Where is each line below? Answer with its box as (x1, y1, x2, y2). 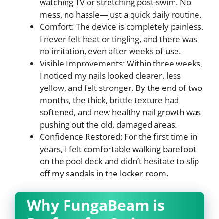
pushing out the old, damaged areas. (40, 118, 177, 130)
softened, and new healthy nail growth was (40, 106, 201, 118)
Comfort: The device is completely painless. (40, 21, 203, 32)
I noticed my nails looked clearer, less (40, 69, 181, 81)
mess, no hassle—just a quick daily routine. (40, 8, 201, 20)
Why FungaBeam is (27, 195, 165, 215)
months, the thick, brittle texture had (40, 94, 179, 106)
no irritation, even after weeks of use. (40, 45, 181, 57)
